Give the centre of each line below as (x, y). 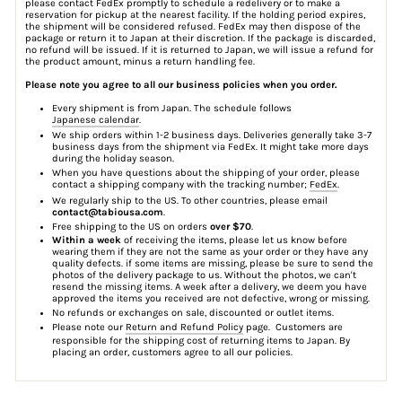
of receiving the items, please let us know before (234, 240)
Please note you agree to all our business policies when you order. (181, 84)
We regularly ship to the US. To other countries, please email (190, 200)
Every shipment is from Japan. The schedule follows (172, 108)
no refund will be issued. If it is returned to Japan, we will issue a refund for (199, 49)
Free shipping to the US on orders (131, 226)
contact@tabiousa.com (108, 212)
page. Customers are (293, 328)
